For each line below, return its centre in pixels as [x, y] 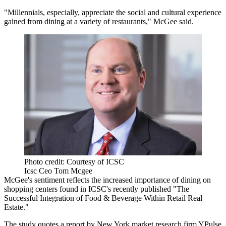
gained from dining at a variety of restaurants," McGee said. [99, 21]
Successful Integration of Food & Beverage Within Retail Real [103, 198]
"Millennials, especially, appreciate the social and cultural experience [113, 12]
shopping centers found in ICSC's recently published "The [97, 189]
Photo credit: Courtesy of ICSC [74, 161]
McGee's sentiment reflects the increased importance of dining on [107, 180]
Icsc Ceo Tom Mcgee [58, 171]
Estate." [16, 207]
